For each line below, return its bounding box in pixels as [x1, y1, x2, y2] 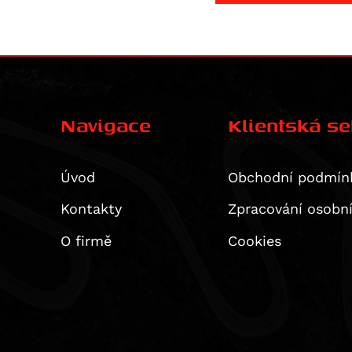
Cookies [227, 232, 281, 249]
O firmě [60, 232, 112, 249]
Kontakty [60, 200, 122, 218]
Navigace [60, 110, 151, 139]
